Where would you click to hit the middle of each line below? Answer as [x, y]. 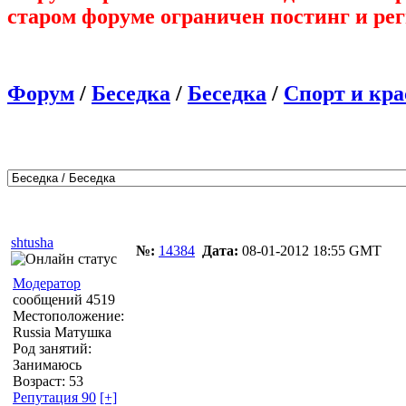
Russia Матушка [62, 332]
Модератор [47, 283]
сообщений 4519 [64, 299]
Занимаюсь [47, 364]
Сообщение [176, 213]
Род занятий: [52, 348]
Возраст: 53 [48, 381]
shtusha [32, 242]
